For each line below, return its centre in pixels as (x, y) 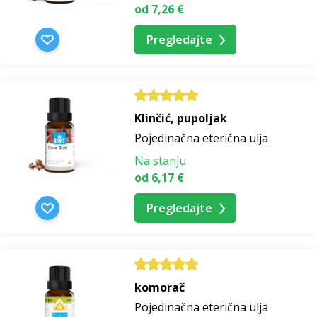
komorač (160, 287)
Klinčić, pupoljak (181, 119)
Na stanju (160, 161)
